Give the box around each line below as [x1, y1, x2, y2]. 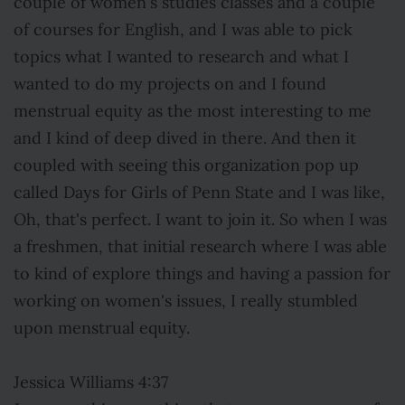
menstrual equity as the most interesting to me [14, 101, 372, 121]
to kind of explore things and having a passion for [14, 264, 391, 284]
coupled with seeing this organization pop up [14, 155, 359, 175]
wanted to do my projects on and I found [14, 74, 326, 94]
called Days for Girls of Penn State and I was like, [14, 183, 385, 202]
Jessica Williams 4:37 [14, 372, 168, 392]
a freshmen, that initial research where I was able [14, 237, 387, 257]
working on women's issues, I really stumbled [14, 291, 358, 311]
